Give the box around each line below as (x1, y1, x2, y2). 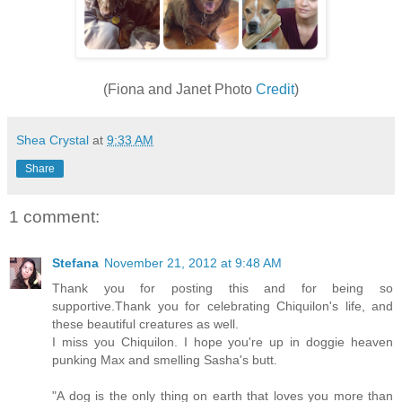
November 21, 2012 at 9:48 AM (104, 256, 282, 271)
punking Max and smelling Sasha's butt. (52, 353, 277, 368)
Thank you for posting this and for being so (52, 281, 393, 296)
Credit (256, 81, 294, 97)
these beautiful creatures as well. (52, 317, 239, 332)
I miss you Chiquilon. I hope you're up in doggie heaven (52, 335, 393, 350)
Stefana (52, 256, 99, 271)
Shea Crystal (16, 132, 89, 147)
